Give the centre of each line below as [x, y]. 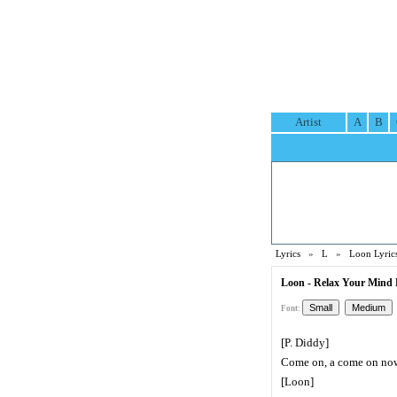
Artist [308, 122]
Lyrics [288, 254]
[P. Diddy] [305, 343]
